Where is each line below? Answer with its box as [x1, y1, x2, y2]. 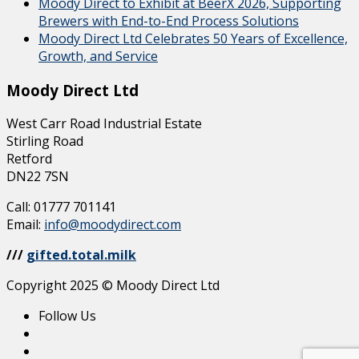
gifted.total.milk [26, 246, 136, 264]
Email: [6, 216, 44, 234]
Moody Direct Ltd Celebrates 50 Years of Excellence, [38, 30, 348, 48]
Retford [6, 150, 52, 168]
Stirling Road [6, 132, 83, 151]
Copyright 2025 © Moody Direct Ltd [6, 276, 220, 295]
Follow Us [38, 307, 96, 325]
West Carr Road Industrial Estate [6, 115, 202, 133]
